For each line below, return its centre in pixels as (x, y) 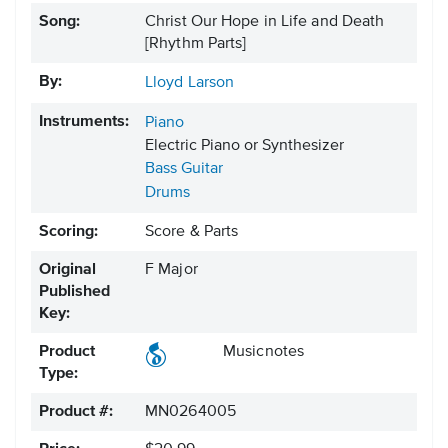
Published (74, 292)
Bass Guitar (184, 169)
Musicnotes (263, 352)
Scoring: (68, 232)
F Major (171, 270)
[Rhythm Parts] (196, 44)
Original (67, 270)
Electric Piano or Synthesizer (244, 146)
